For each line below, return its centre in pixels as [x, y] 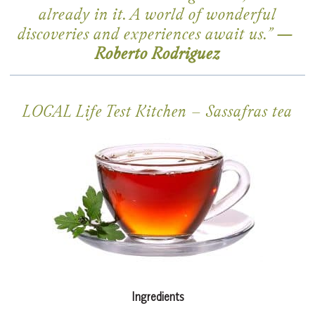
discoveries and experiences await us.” [147, 36]
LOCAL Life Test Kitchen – [114, 113]
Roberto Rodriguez [157, 56]
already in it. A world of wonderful [157, 17]
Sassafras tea [249, 113]
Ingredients [157, 297]
